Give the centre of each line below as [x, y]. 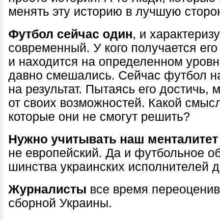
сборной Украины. [60, 203]
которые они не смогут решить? [99, 117]
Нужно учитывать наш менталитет [113, 139]
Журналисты [49, 189]
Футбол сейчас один [70, 34]
